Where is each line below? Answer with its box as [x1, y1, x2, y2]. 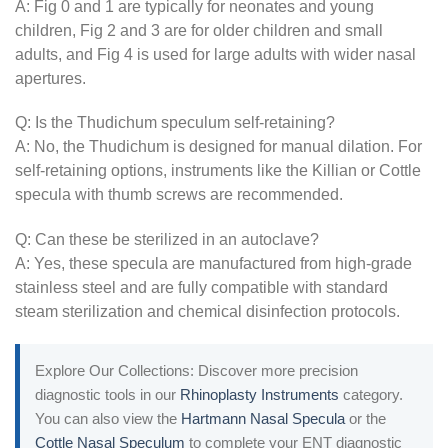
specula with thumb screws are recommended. [15, 186, 343, 204]
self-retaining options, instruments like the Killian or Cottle [15, 162, 421, 180]
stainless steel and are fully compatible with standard [15, 278, 388, 296]
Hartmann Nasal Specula [181, 409, 345, 427]
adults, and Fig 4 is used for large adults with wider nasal [15, 46, 416, 64]
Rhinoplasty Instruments [180, 385, 339, 403]
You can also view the [35, 409, 181, 427]
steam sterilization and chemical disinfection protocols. [15, 302, 400, 320]
